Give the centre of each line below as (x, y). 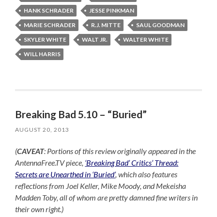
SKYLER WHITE (45, 40)
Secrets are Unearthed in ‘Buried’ (65, 174)
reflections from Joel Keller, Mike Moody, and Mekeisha (101, 186)
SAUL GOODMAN (161, 25)
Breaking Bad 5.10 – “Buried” (81, 114)
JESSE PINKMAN (112, 11)
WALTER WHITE (146, 40)
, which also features (147, 174)
